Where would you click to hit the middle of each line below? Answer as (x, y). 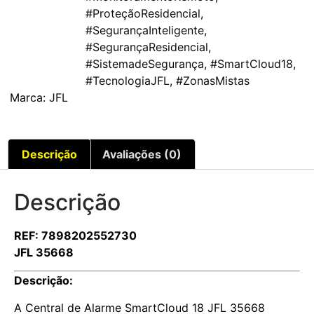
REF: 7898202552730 (75, 235)
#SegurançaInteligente (145, 30)
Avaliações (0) (142, 155)
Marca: (29, 98)
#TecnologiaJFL (128, 81)
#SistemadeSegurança (145, 64)
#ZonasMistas (213, 81)
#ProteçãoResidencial (143, 14)
